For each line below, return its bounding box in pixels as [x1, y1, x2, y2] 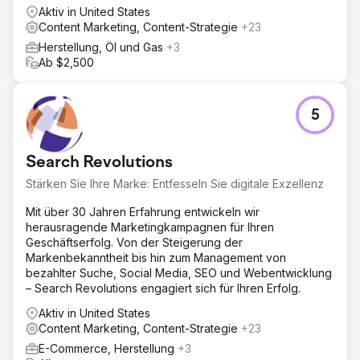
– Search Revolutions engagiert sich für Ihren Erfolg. [26, 280, 301, 295]
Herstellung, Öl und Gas [39, 39, 166, 54]
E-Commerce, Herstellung [39, 341, 178, 355]
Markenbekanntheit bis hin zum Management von [26, 250, 286, 264]
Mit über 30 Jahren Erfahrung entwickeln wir [26, 204, 260, 219]
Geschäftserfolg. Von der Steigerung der [26, 235, 243, 249]
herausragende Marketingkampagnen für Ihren [26, 219, 274, 234]
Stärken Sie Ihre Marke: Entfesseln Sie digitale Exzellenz [26, 176, 324, 190]
